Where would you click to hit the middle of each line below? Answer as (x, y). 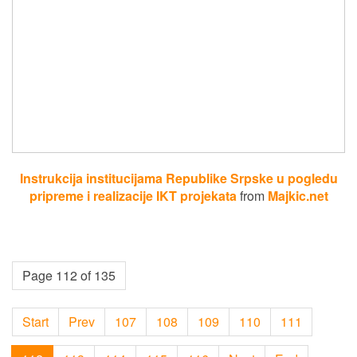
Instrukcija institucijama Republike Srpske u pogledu (178, 178)
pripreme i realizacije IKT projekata (133, 195)
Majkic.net (298, 195)
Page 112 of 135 (69, 275)
